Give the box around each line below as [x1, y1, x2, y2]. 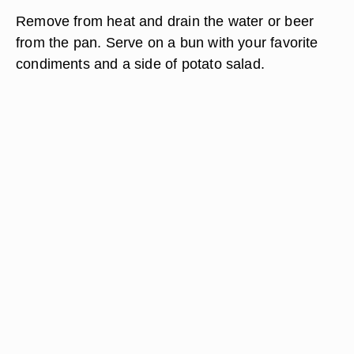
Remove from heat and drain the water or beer [16, 13, 314, 29]
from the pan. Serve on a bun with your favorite [16, 34, 318, 51]
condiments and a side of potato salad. [16, 55, 265, 72]
